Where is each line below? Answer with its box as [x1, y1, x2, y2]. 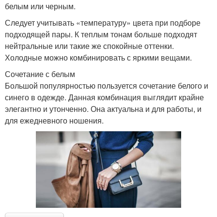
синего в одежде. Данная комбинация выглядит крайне [5, 91, 204, 103]
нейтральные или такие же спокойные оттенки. [5, 40, 174, 51]
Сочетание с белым [5, 68, 75, 79]
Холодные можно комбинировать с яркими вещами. [5, 51, 192, 63]
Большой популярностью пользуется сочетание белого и [5, 79, 208, 91]
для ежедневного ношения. [5, 114, 104, 126]
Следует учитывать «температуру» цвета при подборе [5, 16, 201, 28]
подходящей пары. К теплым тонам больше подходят [5, 28, 197, 40]
